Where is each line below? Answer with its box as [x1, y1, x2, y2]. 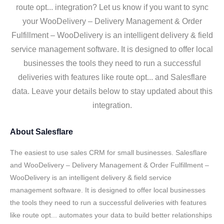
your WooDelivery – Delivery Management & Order [22, 17, 202, 25]
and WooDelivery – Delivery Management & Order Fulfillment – [10, 161, 209, 169]
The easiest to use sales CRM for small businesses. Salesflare [10, 148, 207, 156]
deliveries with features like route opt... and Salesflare [17, 73, 206, 81]
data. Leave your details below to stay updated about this [11, 87, 212, 95]
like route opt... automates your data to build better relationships [10, 211, 212, 219]
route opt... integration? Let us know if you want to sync [15, 3, 208, 11]
